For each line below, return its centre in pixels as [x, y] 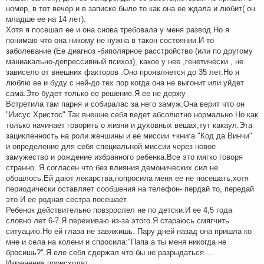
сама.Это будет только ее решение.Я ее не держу [96, 93]
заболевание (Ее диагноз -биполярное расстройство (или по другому [129, 51]
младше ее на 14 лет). [46, 19]
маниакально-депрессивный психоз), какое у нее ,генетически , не [125, 62]
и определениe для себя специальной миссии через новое [111, 146]
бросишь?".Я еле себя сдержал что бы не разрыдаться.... [110, 253]
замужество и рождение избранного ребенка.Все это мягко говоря [124, 157]
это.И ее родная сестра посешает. [67, 199]
